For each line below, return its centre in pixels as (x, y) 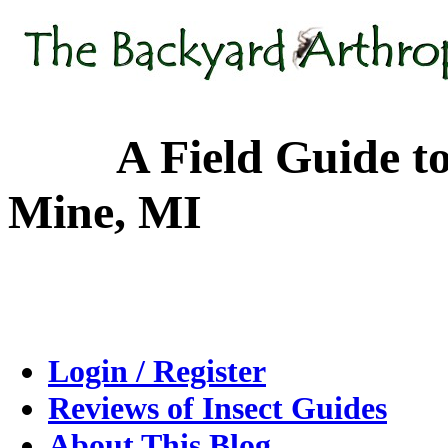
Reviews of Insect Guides (217, 408)
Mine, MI (105, 212)
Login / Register (157, 371)
